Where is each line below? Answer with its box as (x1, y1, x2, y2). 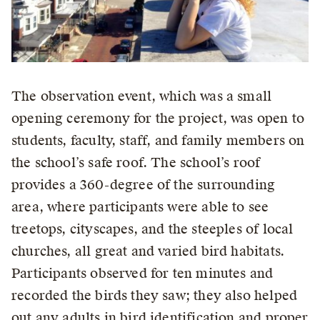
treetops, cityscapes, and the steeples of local (11, 221, 294, 237)
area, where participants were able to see (11, 199, 269, 215)
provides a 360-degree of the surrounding (11, 176, 276, 193)
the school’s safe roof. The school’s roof (11, 154, 261, 171)
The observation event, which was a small (11, 88, 272, 104)
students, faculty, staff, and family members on (11, 132, 305, 149)
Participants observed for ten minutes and (11, 265, 274, 281)
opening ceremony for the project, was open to (11, 110, 305, 126)
